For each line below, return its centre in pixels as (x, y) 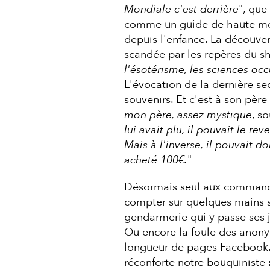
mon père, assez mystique (188, 115)
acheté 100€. (155, 160)
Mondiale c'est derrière (181, 9)
